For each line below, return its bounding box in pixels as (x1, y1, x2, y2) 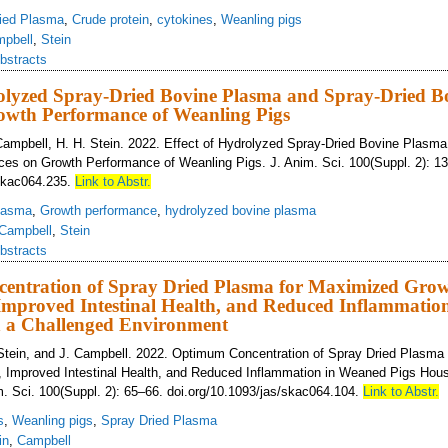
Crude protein (72, 12, 149, 27)
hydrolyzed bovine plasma (165, 203, 316, 218)
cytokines (157, 12, 213, 27)
